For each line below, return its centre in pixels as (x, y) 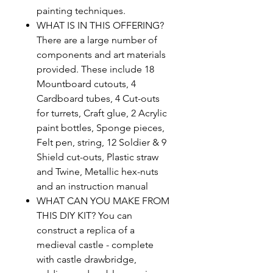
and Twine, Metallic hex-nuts (97, 172)
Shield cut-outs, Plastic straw (97, 157)
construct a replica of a (86, 230)
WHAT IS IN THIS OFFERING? (100, 25)
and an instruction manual (92, 186)
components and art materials (101, 55)
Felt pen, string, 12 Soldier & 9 (101, 142)
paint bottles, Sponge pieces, (101, 128)
